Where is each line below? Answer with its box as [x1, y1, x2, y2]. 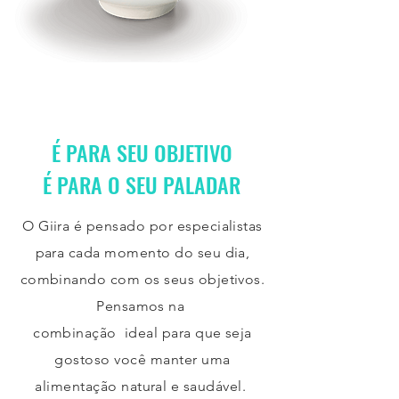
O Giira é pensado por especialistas [22, 217, 263, 235]
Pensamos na [96, 297, 189, 315]
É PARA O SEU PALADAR [43, 168, 240, 201]
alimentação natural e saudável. [35, 378, 250, 395]
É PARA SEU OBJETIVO [51, 136, 232, 169]
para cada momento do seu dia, [35, 244, 250, 262]
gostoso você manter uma [54, 351, 231, 369]
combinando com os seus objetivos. [20, 271, 265, 289]
